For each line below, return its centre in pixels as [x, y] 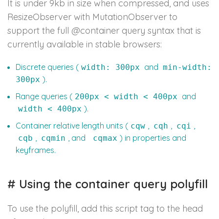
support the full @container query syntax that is [104, 31]
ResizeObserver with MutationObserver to [92, 17]
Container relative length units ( [72, 126]
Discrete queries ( [47, 67]
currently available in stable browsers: [85, 44]
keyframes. [36, 150]
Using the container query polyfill [112, 184]
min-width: [187, 67]
